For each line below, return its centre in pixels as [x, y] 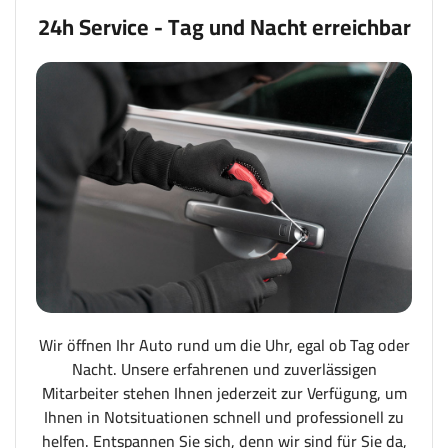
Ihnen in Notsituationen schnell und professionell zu [224, 416]
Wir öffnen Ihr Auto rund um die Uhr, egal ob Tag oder [224, 344]
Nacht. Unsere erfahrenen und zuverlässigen [224, 368]
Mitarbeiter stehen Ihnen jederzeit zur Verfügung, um [224, 392]
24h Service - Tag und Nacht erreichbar [224, 26]
